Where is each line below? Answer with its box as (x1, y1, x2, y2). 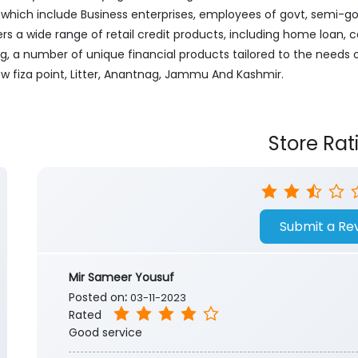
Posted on (69, 289, 125, 306)
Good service (69, 324, 142, 341)
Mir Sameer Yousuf (69, 269, 174, 286)
